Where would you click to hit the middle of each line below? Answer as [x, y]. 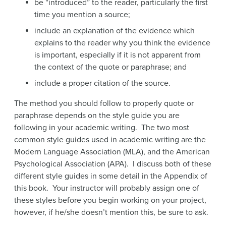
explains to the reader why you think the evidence [122, 43]
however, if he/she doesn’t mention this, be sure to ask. [111, 212]
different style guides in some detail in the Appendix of [111, 176]
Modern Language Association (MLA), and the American [112, 152]
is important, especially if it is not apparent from [118, 55]
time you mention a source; [82, 14]
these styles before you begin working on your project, [110, 200]
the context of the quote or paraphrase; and [110, 67]
